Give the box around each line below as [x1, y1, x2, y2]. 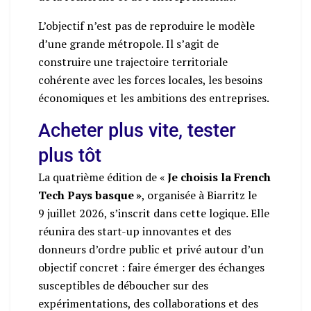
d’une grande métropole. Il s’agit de [38, 35, 219, 51]
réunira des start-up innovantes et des [38, 223, 231, 239]
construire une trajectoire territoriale [38, 53, 228, 69]
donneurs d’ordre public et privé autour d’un [38, 241, 264, 257]
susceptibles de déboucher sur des [38, 277, 208, 293]
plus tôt [38, 144, 101, 167]
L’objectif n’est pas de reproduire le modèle [38, 17, 255, 33]
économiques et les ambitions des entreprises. [38, 90, 269, 106]
